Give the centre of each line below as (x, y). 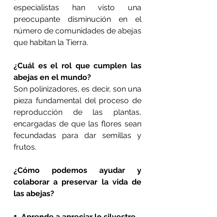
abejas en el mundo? (52, 77)
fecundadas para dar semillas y (77, 135)
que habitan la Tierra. (51, 42)
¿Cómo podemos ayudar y (77, 170)
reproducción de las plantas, (77, 112)
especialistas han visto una (77, 8)
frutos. (25, 147)
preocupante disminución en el (77, 19)
